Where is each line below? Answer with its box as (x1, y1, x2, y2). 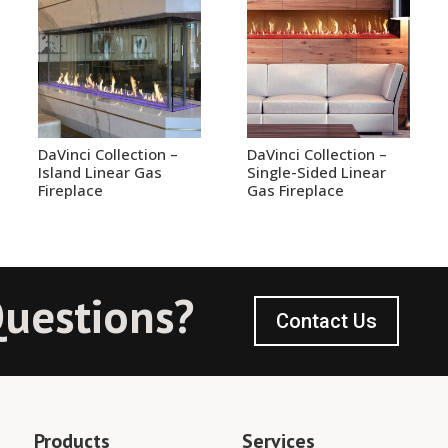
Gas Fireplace (246, 180, 344, 201)
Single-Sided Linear (246, 162, 386, 183)
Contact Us (275, 309, 377, 334)
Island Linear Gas (37, 162, 162, 183)
